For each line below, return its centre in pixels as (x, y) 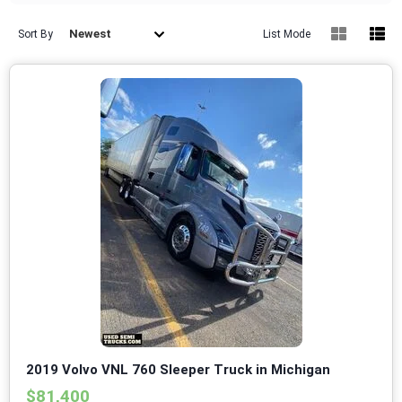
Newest (90, 34)
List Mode (287, 35)
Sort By (35, 35)
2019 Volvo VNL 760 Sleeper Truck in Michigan (178, 370)
